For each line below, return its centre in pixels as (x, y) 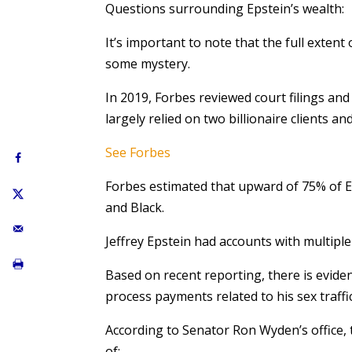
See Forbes (138, 152)
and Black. (135, 207)
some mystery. (148, 64)
